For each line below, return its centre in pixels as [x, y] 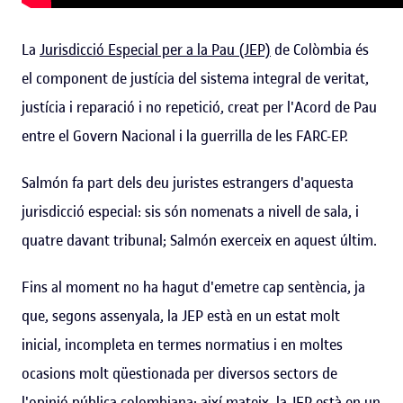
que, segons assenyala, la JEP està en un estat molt [181, 315]
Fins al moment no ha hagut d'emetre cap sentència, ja [193, 287]
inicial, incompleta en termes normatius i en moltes [182, 344]
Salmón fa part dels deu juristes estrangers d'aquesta [188, 182]
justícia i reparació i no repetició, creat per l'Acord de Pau [199, 107]
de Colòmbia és [320, 49]
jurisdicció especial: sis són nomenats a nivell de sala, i [190, 211]
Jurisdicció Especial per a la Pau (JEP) [155, 49]
